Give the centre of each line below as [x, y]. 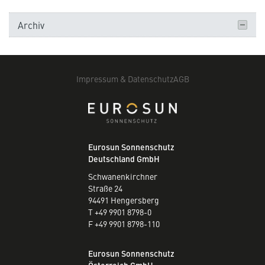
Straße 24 [105, 188]
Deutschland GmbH [124, 159]
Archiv [31, 25]
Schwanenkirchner [123, 177]
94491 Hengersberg [124, 200]
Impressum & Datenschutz [125, 79]
